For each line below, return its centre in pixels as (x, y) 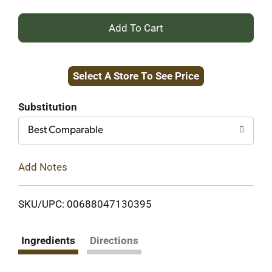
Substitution (48, 107)
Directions (114, 240)
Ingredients (48, 240)
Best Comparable (66, 130)
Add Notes (43, 167)
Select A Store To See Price (136, 76)
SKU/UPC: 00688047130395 (85, 204)
